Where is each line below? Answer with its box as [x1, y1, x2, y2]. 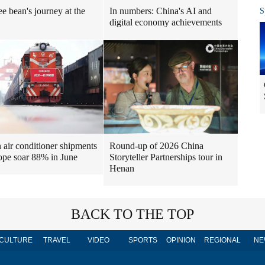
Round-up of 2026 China [109, 141, 203, 151]
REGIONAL [204, 236, 241, 244]
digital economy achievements [109, 17, 222, 27]
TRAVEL [43, 236, 70, 244]
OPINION [166, 236, 196, 244]
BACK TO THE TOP [71, 206, 194, 222]
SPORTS [128, 236, 157, 244]
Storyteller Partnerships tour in [109, 152, 222, 162]
